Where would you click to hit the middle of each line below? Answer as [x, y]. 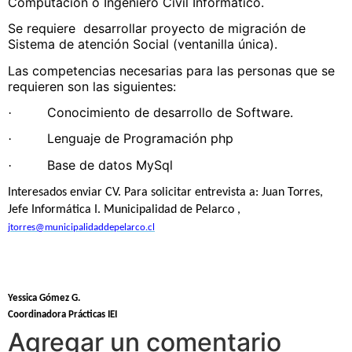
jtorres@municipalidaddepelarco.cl [81, 228]
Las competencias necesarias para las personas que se [171, 70]
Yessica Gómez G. [44, 298]
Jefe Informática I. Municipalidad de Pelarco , [124, 210]
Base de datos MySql [110, 165]
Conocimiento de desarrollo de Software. [170, 113]
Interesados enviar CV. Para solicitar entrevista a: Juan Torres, [165, 193]
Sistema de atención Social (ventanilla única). [143, 44]
